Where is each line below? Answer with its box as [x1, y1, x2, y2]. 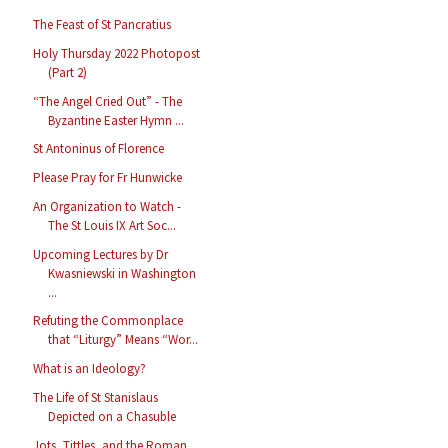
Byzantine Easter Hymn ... [48, 111, 185, 129]
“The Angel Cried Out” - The [33, 92, 183, 110]
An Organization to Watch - [33, 197, 182, 215]
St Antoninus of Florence [33, 140, 165, 158]
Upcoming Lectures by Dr [33, 245, 169, 263]
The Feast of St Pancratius [33, 16, 172, 34]
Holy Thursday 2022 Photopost [33, 44, 201, 62]
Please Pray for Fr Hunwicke [33, 169, 183, 187]
